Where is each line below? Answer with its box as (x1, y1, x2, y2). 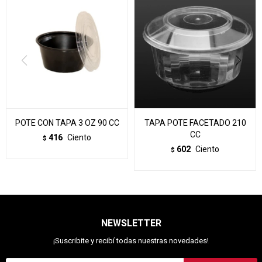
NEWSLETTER (101, 216, 161, 230)
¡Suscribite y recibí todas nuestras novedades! (53, 235, 209, 246)
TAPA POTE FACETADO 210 (144, 117, 246, 129)
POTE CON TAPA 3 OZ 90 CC (15, 117, 119, 129)
